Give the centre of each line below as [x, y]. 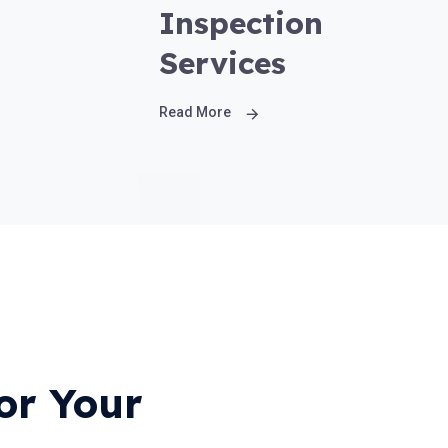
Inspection [241, 22]
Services [223, 62]
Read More [195, 111]
